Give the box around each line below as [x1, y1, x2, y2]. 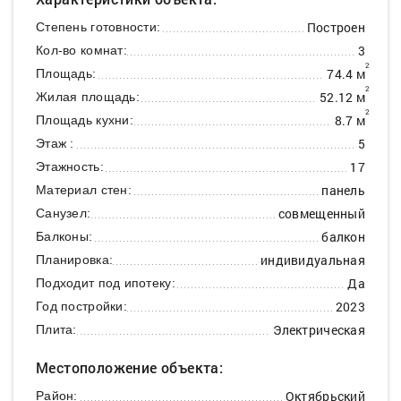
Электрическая [273, 321, 365, 338]
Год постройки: [36, 299, 127, 313]
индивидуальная [260, 252, 365, 269]
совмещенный [277, 205, 365, 222]
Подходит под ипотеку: [36, 276, 175, 290]
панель [321, 182, 365, 199]
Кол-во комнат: [36, 43, 127, 57]
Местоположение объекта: [36, 358, 224, 377]
